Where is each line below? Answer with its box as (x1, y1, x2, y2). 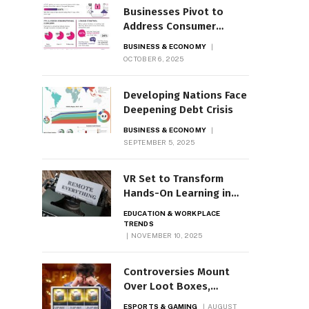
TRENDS (123, 219, 154, 228)
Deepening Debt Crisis (123, 103, 233, 117)
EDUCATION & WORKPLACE (123, 209, 221, 218)
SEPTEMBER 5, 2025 (123, 138, 195, 147)
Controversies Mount (123, 266, 230, 279)
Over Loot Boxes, (123, 280, 210, 293)
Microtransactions (123, 295, 215, 308)
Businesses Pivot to (123, 6, 223, 19)
